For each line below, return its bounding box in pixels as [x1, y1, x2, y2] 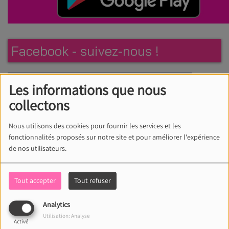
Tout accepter [14, 176, 56, 186]
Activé [14, 218, 29, 225]
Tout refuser [74, 176, 111, 186]
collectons [8, 96, 70, 115]
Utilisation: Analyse [42, 212, 90, 220]
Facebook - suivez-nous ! [11, 42, 159, 60]
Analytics [42, 200, 70, 210]
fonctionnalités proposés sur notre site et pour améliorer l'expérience [8, 132, 220, 142]
